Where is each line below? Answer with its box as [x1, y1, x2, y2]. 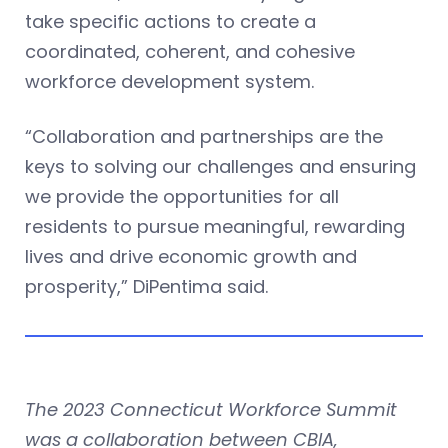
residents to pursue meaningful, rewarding [25, 213, 405, 239]
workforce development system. [25, 68, 319, 94]
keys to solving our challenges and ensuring [25, 153, 416, 179]
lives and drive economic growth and [25, 243, 357, 269]
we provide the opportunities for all [25, 183, 339, 209]
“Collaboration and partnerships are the [25, 123, 383, 149]
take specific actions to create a [25, 8, 316, 34]
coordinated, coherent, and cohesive [25, 38, 355, 64]
